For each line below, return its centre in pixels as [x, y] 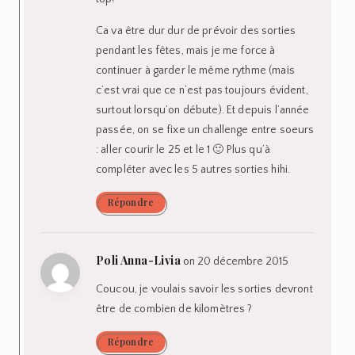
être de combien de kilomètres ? [174, 309]
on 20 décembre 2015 [236, 261]
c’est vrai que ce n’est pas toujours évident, [202, 90]
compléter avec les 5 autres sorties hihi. [193, 169]
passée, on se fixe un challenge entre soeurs [205, 130]
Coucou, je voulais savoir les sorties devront [204, 289]
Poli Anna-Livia [138, 260]
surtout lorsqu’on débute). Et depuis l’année [203, 110]
